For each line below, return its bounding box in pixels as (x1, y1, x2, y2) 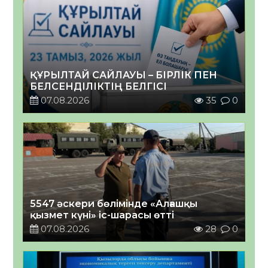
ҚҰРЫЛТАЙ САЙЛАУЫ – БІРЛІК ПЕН (30, 69, 218, 81)
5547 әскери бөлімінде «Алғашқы (30, 197, 198, 209)
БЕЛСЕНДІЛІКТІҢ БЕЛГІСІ (30, 80, 167, 92)
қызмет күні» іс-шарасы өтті (30, 209, 175, 221)
